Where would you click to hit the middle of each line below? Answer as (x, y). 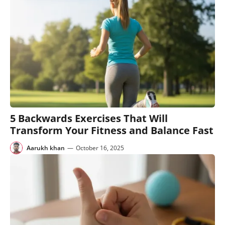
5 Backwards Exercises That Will (89, 118)
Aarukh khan (46, 148)
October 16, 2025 (100, 148)
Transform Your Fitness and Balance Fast (112, 130)
